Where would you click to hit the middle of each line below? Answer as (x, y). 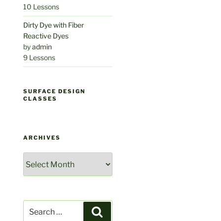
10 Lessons (41, 7)
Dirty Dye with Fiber (54, 25)
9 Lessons (39, 58)
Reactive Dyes (46, 36)
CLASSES (40, 99)
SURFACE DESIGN (55, 92)
